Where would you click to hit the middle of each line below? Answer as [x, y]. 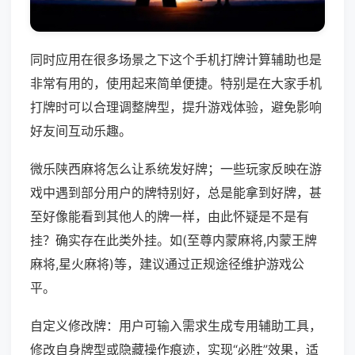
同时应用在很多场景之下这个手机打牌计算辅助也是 [176, 60]
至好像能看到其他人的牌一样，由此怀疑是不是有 [170, 217]
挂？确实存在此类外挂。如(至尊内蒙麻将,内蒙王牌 [174, 240]
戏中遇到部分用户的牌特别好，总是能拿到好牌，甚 [176, 193]
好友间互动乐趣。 [81, 131]
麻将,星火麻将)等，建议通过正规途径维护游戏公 [167, 264]
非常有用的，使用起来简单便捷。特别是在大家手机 [176, 84]
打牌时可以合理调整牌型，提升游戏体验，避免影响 [176, 107]
